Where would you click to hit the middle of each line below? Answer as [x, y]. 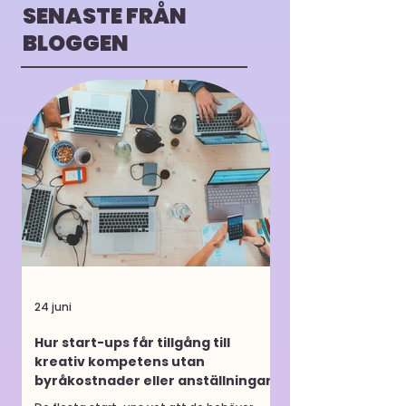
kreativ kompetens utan [120, 361]
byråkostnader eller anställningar [153, 380]
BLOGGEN [76, 43]
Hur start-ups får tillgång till [132, 342]
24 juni [53, 306]
